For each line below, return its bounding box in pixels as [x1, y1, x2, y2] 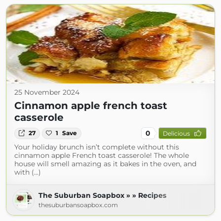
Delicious [162, 129, 190, 137]
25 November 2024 [14, 88, 79, 97]
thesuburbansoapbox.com [38, 201, 118, 209]
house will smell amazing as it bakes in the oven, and [14, 159, 196, 169]
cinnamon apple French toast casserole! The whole [14, 151, 189, 160]
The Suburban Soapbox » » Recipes [38, 191, 166, 200]
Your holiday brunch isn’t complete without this [14, 143, 179, 152]
